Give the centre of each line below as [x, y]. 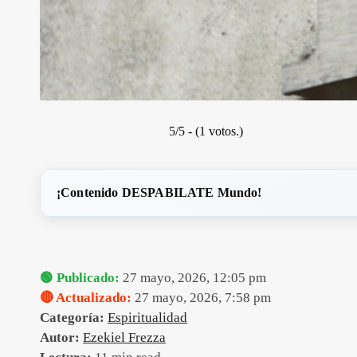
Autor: [60, 337]
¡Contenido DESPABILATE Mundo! [159, 192]
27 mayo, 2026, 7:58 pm [201, 298]
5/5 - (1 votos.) [206, 131]
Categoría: [72, 318]
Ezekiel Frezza [124, 337]
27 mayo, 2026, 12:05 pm [193, 278]
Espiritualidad [147, 318]
